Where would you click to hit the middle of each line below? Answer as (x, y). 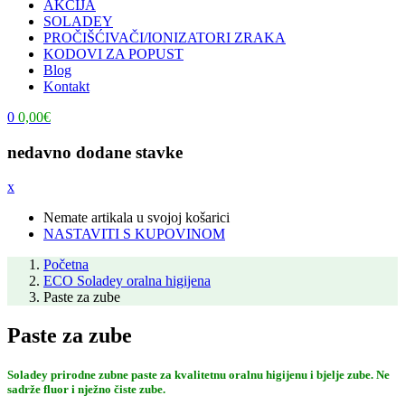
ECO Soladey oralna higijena (127, 281)
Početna (66, 265)
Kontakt (66, 86)
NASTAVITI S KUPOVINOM (134, 234)
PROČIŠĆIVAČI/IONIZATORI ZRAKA (165, 37)
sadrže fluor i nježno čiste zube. (86, 390)
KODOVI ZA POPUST (113, 53)
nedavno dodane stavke (95, 152)
